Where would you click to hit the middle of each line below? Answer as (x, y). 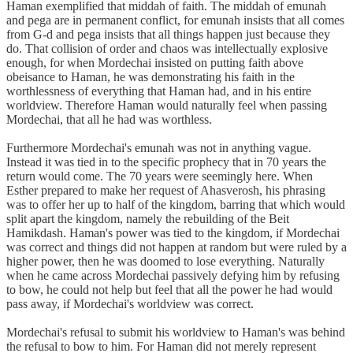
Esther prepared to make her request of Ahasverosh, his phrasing (166, 190)
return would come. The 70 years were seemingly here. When (160, 176)
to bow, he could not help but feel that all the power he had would (169, 289)
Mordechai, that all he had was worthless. (109, 119)
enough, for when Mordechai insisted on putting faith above (155, 62)
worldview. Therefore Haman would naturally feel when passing (167, 105)
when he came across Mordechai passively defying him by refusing (173, 275)
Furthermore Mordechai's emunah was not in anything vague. (159, 147)
